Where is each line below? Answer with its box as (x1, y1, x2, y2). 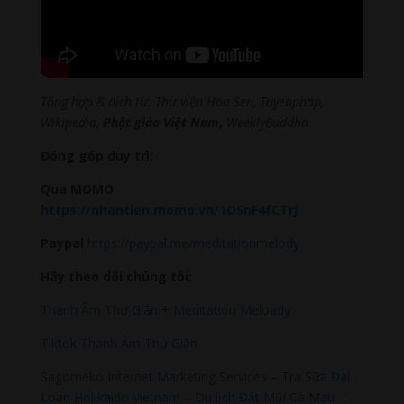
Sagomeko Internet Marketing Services (40, 367, 267, 385)
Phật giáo (102, 113, 160, 131)
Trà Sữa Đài (277, 367, 350, 385)
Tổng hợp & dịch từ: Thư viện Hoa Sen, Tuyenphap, (40, 92, 324, 110)
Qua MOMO (40, 179, 114, 197)
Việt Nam (162, 113, 219, 131)
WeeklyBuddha (222, 113, 308, 131)
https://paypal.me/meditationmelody (87, 234, 299, 252)
